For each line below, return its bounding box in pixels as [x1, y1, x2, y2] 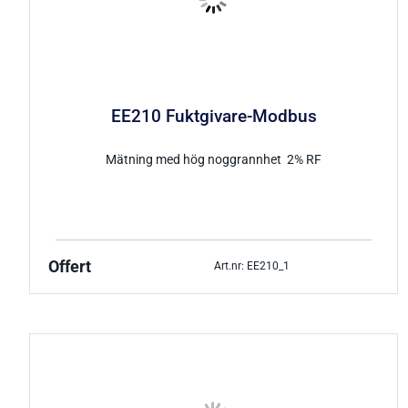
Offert [48, 257, 91, 276]
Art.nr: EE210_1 [213, 260, 290, 273]
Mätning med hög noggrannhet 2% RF [106, 151, 322, 168]
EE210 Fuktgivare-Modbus [110, 107, 317, 127]
